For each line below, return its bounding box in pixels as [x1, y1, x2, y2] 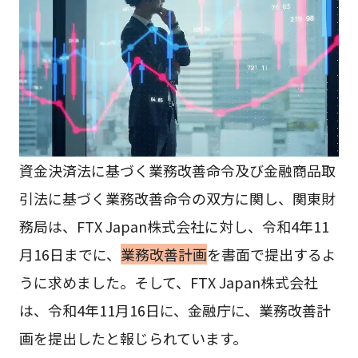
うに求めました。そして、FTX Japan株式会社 [18, 272, 318, 293]
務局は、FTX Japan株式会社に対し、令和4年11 [18, 216, 329, 237]
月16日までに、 [18, 244, 121, 265]
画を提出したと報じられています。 [18, 328, 247, 349]
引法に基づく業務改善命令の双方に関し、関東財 [18, 188, 336, 209]
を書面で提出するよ [206, 244, 336, 265]
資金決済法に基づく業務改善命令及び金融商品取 [18, 160, 336, 181]
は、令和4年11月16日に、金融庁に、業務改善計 [18, 300, 331, 321]
